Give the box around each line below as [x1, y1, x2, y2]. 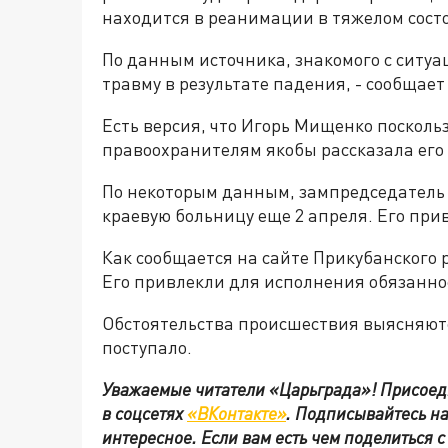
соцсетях [111, 402, 187, 424]
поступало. [102, 336, 192, 358]
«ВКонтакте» [187, 402, 286, 424]
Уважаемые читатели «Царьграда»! [102, 378, 380, 400]
